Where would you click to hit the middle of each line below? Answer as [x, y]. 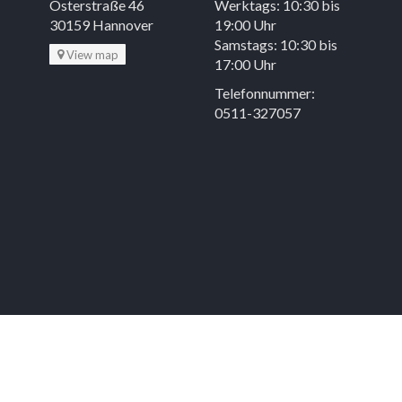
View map [92, 54]
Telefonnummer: [265, 93]
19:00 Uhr [245, 25]
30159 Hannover [101, 25]
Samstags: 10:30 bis [276, 44]
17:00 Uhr [245, 64]
